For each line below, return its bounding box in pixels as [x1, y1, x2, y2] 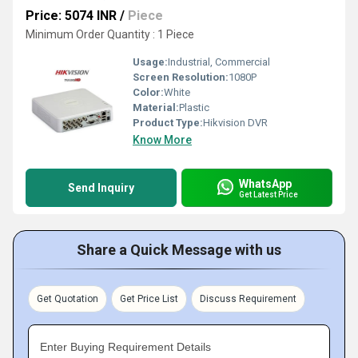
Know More [133, 133, 192, 146]
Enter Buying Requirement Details [40, 340, 211, 353]
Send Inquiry [68, 181, 134, 194]
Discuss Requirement [200, 293, 296, 304]
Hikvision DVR [203, 117, 268, 129]
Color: [133, 86, 164, 98]
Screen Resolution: [133, 71, 229, 83]
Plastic [179, 101, 209, 113]
